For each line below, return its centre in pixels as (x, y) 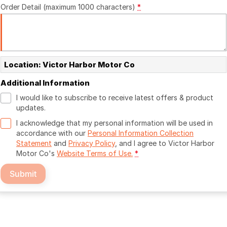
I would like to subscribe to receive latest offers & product (115, 98)
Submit (23, 174)
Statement (34, 143)
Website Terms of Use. (95, 153)
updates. (31, 108)
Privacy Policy (92, 143)
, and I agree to (142, 143)
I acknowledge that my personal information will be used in (115, 123)
